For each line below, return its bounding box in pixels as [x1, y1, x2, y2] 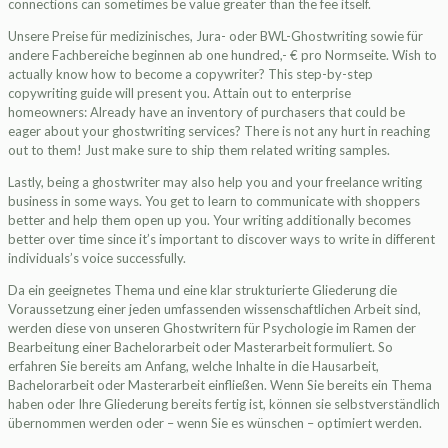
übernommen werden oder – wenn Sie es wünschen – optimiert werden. [8, 415, 422, 431]
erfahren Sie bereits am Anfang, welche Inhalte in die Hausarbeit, [8, 358, 379, 374]
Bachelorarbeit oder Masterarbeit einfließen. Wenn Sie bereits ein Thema [8, 377, 432, 393]
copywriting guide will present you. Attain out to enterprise [8, 85, 351, 101]
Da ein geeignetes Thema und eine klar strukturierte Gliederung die [8, 282, 397, 298]
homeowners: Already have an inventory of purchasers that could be [8, 104, 405, 120]
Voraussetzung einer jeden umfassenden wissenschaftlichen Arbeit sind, [8, 301, 421, 317]
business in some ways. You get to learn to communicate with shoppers [8, 193, 420, 209]
